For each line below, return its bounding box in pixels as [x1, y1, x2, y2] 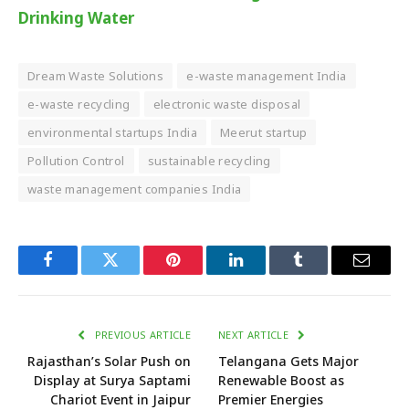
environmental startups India [27, 123, 197, 141]
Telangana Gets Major [218, 351, 359, 370]
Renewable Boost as [218, 371, 344, 389]
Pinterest [172, 265, 230, 282]
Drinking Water [18, 6, 134, 28]
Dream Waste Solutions [27, 67, 164, 84]
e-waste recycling [27, 95, 131, 112]
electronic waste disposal [152, 95, 301, 112]
